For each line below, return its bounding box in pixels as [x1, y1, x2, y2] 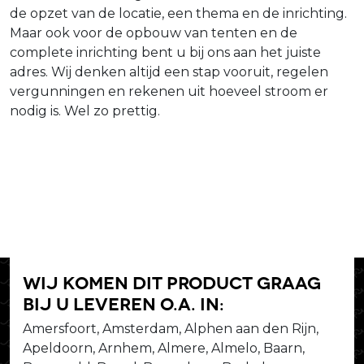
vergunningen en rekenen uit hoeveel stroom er [10, 83, 328, 99]
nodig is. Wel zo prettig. [10, 102, 160, 119]
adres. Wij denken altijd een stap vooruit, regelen [10, 63, 328, 80]
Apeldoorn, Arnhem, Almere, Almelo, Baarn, [23, 340, 305, 356]
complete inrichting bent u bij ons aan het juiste [10, 44, 321, 60]
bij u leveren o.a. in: [23, 291, 224, 313]
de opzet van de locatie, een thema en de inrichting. [10, 5, 347, 21]
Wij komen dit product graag [23, 270, 321, 292]
